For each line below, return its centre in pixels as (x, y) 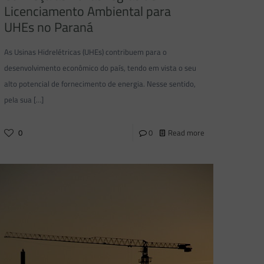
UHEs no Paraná (49, 27)
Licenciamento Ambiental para (88, 11)
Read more (186, 133)
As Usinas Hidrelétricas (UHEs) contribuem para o (86, 52)
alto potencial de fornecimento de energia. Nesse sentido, (100, 84)
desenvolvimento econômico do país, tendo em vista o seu (100, 68)
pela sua (18, 100)
